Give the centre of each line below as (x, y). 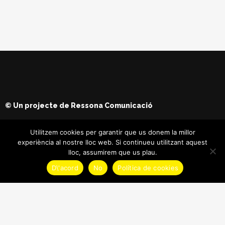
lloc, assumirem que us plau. (113, 152)
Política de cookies (148, 167)
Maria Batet (198, 212)
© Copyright (153, 212)
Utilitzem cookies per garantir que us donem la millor (113, 132)
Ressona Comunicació (112, 105)
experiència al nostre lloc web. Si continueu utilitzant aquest (113, 142)
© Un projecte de (38, 105)
